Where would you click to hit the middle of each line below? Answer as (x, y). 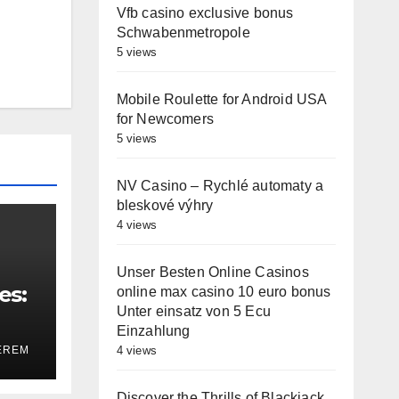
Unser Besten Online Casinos (212, 272)
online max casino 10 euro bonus (224, 292)
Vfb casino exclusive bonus (205, 13)
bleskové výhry (165, 205)
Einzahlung (153, 331)
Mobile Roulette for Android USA (221, 99)
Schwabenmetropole (183, 33)
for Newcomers (165, 119)
